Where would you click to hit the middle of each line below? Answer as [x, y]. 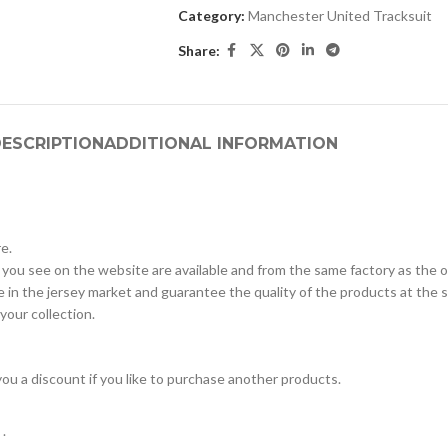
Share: [198, 50]
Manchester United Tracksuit [339, 15]
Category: [211, 15]
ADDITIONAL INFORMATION [220, 143]
